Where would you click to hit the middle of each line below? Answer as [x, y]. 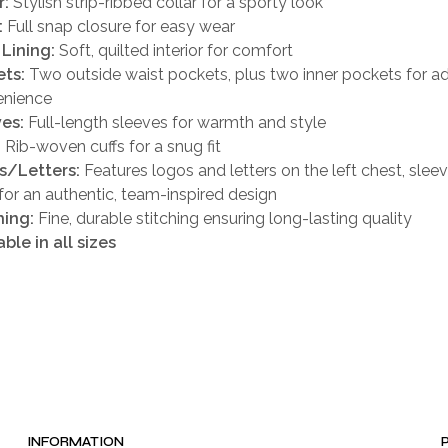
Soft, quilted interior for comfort [174, 51]
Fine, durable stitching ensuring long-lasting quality [223, 219]
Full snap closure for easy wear [119, 27]
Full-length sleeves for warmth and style [175, 123]
